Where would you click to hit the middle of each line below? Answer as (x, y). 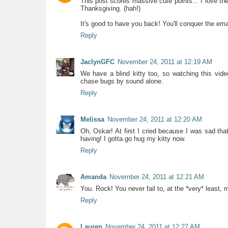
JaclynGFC (97, 62)
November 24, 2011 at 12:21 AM (156, 177)
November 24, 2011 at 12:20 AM (154, 119)
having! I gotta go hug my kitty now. (133, 138)
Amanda (93, 177)
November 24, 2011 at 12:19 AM (165, 62)
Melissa (92, 119)
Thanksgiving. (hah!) (110, 8)
